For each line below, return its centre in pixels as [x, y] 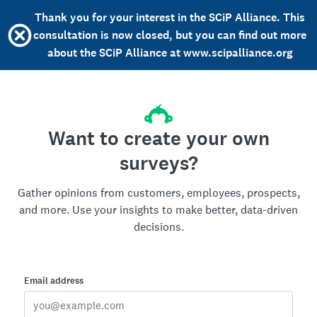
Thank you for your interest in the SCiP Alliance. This [170, 17]
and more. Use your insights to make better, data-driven [158, 210]
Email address [54, 281]
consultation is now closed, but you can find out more [170, 35]
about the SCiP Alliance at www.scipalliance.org [170, 53]
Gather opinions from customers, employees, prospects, [158, 193]
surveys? [158, 163]
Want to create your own [158, 139]
